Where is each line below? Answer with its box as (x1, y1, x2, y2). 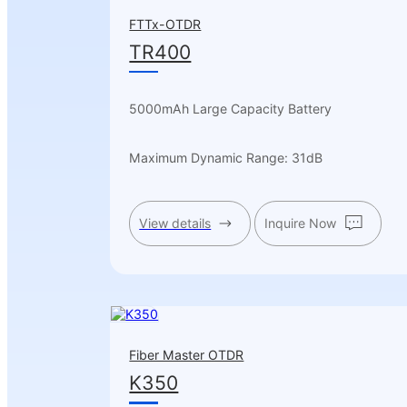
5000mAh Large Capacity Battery (129, 100, 336, 116)
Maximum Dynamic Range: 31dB (129, 150, 323, 166)
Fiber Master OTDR (129, 347, 244, 363)
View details (139, 214, 212, 231)
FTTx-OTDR (129, 15, 202, 32)
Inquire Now (263, 214, 336, 231)
